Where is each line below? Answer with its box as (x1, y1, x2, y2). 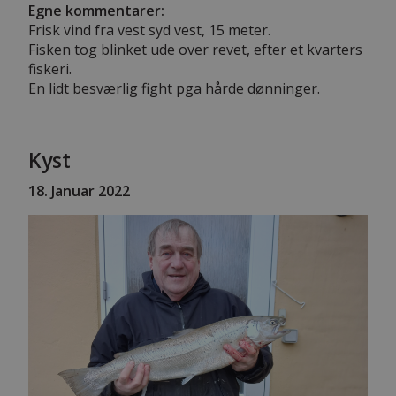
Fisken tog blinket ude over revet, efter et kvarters (28, 39, 362, 59)
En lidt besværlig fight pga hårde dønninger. (28, 78, 320, 98)
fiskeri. (28, 58, 72, 79)
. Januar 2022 (44, 180, 130, 201)
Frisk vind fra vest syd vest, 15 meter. (28, 19, 270, 40)
